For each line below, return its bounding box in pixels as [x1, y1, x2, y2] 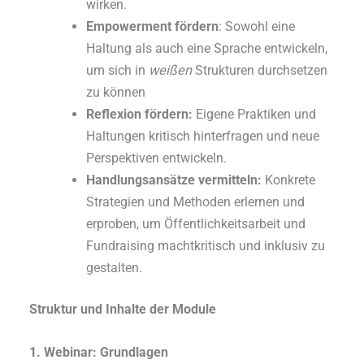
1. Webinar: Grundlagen [29, 344, 169, 361]
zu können [85, 84, 145, 100]
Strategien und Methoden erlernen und [85, 193, 305, 210]
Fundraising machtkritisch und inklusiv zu [85, 237, 325, 253]
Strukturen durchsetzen [191, 62, 327, 78]
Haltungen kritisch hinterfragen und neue [85, 128, 319, 144]
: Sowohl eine [218, 18, 295, 34]
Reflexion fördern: [85, 106, 193, 122]
